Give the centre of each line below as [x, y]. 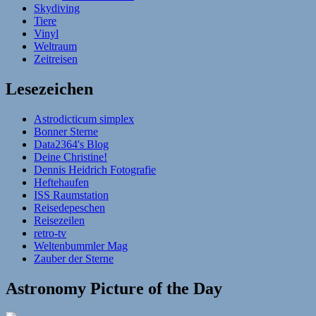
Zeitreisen [56, 59]
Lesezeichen [49, 89]
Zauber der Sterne [74, 258]
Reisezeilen [59, 220]
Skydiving [57, 8]
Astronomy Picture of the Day [114, 288]
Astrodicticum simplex [84, 119]
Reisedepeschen [69, 207]
